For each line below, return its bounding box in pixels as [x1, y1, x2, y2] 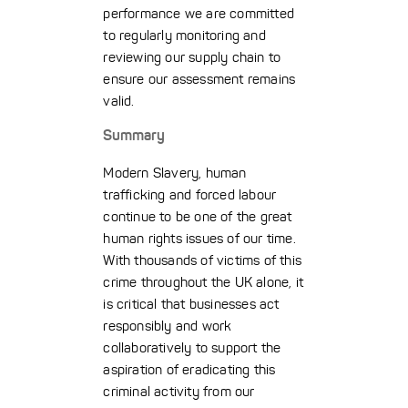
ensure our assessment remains [103, 70, 296, 88]
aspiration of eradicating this [103, 361, 276, 379]
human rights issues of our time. [103, 229, 296, 248]
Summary [103, 126, 166, 145]
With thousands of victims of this [103, 251, 301, 270]
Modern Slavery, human [103, 164, 247, 182]
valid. [103, 92, 138, 110]
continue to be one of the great [103, 208, 292, 226]
